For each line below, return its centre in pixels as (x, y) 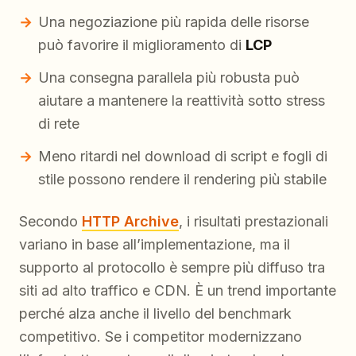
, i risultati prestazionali (253, 222)
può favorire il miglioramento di (142, 45)
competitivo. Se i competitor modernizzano (161, 337)
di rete (59, 124)
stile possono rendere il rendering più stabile (182, 180)
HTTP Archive (130, 222)
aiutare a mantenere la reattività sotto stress (182, 101)
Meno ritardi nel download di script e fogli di (183, 157)
